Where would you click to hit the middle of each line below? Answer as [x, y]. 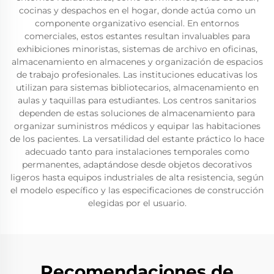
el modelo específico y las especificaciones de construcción [137, 190]
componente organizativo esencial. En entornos [137, 23]
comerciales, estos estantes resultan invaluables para [137, 36]
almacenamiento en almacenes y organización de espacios [137, 62]
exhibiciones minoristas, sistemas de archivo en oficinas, [137, 49]
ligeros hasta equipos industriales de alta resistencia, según [137, 177]
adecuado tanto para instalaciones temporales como [137, 152]
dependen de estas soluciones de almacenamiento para [137, 113]
